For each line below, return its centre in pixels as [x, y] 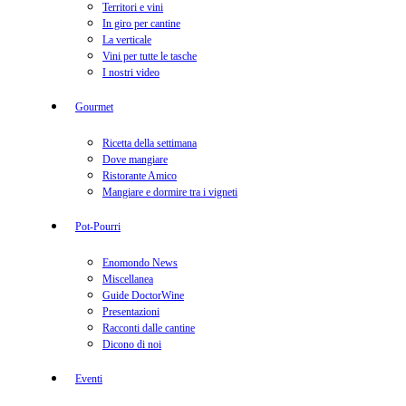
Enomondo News [140, 263]
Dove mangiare [135, 159]
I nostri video [131, 72]
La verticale [127, 40]
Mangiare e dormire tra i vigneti [170, 192]
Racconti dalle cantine [149, 328]
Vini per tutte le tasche [150, 56]
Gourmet [94, 107]
